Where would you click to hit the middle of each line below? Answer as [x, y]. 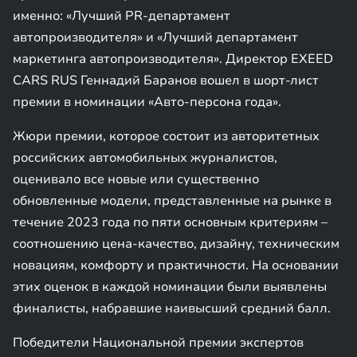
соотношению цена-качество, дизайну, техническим [176, 244]
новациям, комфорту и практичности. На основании [176, 265]
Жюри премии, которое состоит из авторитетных [166, 136]
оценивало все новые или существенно [136, 179]
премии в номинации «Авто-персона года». [147, 102]
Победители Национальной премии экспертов [158, 343]
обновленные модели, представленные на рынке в [172, 201]
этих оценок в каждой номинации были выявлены [170, 287]
